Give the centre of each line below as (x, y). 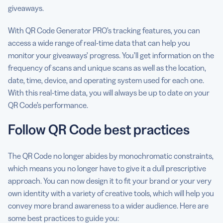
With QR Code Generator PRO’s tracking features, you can (104, 30)
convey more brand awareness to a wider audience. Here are (108, 205)
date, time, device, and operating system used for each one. (106, 80)
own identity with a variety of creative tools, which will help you (111, 193)
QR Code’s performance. (48, 105)
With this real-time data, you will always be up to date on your (109, 92)
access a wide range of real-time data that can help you (99, 43)
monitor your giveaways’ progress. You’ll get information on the (111, 55)
